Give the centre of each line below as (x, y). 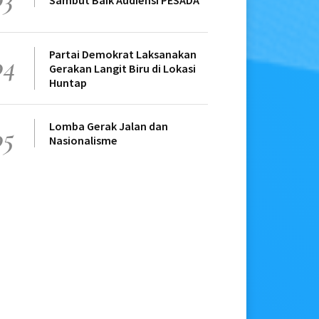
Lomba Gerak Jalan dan (109, 126)
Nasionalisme (83, 141)
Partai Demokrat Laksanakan (123, 54)
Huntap (68, 83)
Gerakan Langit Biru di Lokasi (122, 69)
